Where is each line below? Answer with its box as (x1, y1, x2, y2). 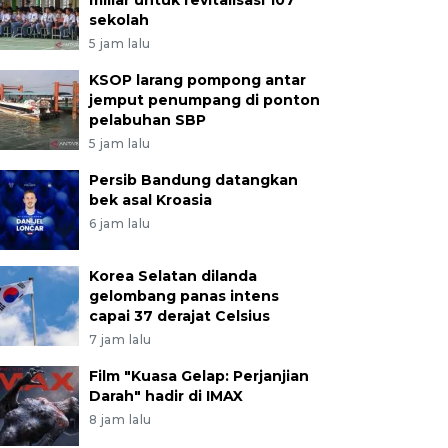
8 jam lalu (88, 412, 152, 427)
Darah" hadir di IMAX (88, 387, 243, 405)
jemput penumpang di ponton (88, 91, 320, 109)
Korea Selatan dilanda (88, 267, 257, 285)
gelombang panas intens (88, 287, 279, 305)
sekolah (88, 11, 149, 29)
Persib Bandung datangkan (88, 171, 298, 189)
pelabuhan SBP (88, 111, 206, 129)
